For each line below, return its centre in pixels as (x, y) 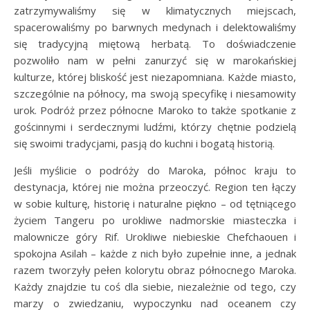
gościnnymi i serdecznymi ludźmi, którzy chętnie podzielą (155, 126)
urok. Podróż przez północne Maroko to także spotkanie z (155, 110)
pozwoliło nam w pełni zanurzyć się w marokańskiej (155, 60)
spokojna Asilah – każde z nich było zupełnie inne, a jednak (155, 253)
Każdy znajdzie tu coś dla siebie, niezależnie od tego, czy (155, 286)
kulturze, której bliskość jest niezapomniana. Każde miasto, (155, 76)
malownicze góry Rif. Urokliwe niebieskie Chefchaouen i (155, 236)
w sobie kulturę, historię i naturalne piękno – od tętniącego (155, 203)
